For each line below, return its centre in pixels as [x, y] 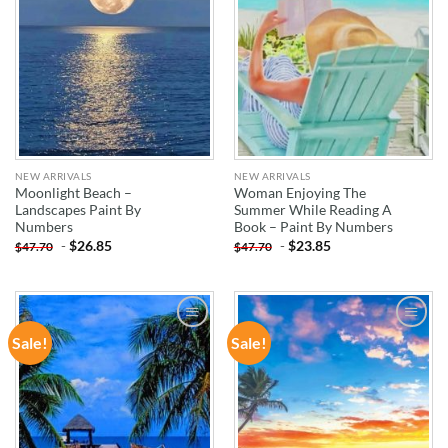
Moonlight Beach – [73, 193]
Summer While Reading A [312, 210]
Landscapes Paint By [77, 210]
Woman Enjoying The [299, 193]
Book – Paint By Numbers [313, 227]
